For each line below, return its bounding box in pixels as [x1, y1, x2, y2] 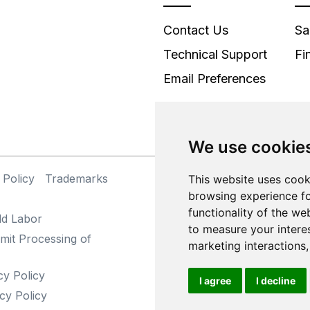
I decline [256, 275, 295, 286]
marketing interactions [188, 239, 306, 253]
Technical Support [163, 46, 267, 62]
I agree [199, 275, 231, 286]
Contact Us [163, 22, 228, 37]
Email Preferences [163, 71, 266, 86]
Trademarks [45, 171, 108, 185]
